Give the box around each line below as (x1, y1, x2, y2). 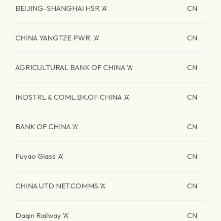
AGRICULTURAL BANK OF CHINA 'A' (15, 63, 133, 72)
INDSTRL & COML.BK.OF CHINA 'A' (15, 92, 130, 102)
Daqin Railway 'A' (15, 211, 69, 220)
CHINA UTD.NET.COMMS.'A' (15, 181, 106, 190)
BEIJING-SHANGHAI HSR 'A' (15, 3, 108, 13)
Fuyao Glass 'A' (15, 151, 64, 161)
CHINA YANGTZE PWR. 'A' (15, 33, 100, 42)
